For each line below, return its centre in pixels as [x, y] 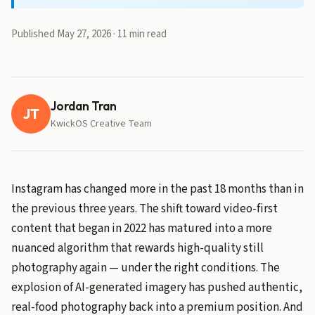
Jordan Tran [84, 105]
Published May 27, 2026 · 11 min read [89, 34]
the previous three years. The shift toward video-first [144, 209]
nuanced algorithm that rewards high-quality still [137, 248]
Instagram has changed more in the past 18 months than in [157, 189]
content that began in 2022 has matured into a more [142, 229]
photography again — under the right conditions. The [146, 268]
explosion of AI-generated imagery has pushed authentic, [157, 288]
